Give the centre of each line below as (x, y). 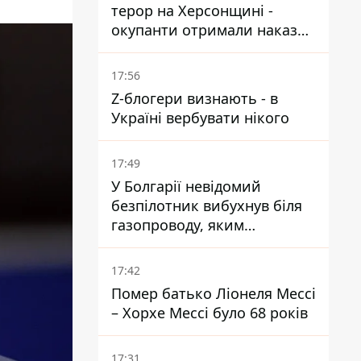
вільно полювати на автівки (211, 49)
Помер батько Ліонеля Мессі (214, 293)
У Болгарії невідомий (186, 186)
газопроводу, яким (178, 225)
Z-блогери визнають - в (195, 98)
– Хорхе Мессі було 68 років (210, 313)
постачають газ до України (207, 244)
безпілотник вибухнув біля (207, 205)
